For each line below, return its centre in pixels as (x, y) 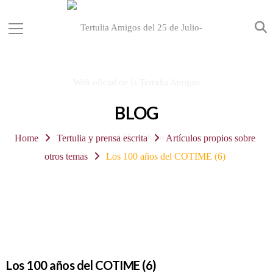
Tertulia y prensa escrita (102, 138)
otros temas (66, 156)
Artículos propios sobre (210, 138)
